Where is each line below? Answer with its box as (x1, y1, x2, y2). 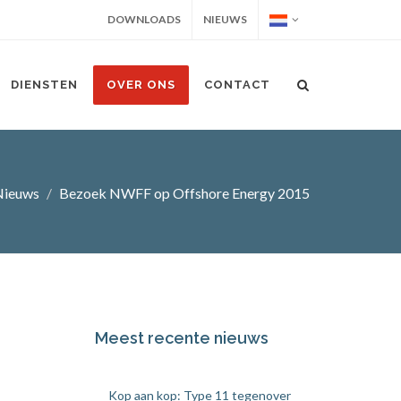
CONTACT (204, 78, 270, 91)
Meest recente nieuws (95, 328, 269, 347)
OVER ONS (107, 78, 175, 91)
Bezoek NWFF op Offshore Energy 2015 (59, 184, 310, 201)
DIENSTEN (11, 78, 78, 91)
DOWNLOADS (107, 13, 181, 26)
